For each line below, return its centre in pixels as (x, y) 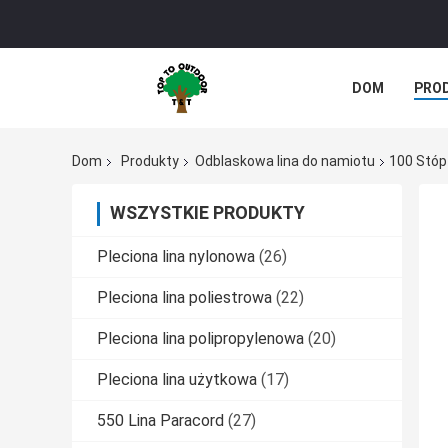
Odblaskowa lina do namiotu (285, 161)
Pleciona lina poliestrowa (184, 298)
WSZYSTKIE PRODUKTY (207, 213)
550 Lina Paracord (160, 421)
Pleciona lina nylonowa (176, 257)
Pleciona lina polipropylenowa (200, 339)
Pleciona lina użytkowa (177, 380)
